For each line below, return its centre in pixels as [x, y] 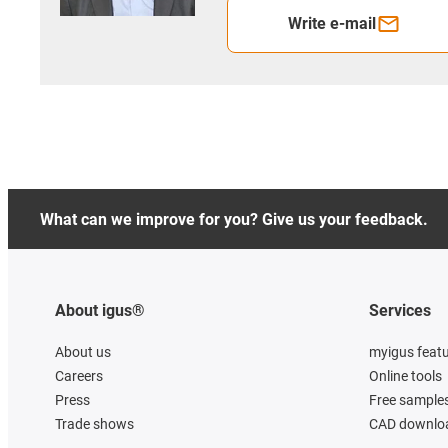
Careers [79, 376]
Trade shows [94, 424]
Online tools [405, 376]
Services [400, 311]
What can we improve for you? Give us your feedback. [234, 220]
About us [83, 352]
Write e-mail [332, 24]
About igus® [100, 311]
